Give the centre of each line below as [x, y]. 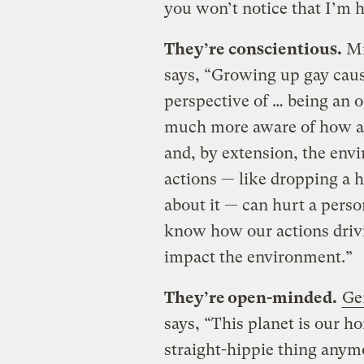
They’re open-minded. [250, 297]
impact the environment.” [258, 257]
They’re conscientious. [253, 49]
